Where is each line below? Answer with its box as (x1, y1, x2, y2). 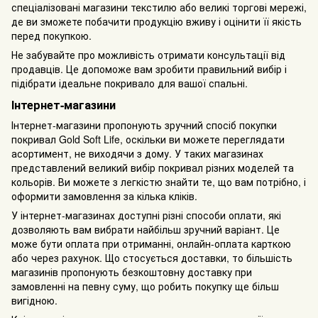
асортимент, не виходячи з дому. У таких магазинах (11, 146, 263, 160)
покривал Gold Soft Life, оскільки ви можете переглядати (11, 131, 285, 146)
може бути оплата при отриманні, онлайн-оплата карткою (11, 236, 291, 251)
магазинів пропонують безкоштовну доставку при (11, 264, 252, 279)
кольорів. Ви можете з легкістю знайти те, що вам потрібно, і (11, 174, 306, 189)
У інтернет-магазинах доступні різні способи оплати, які (11, 207, 281, 222)
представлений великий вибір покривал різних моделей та (11, 160, 294, 175)
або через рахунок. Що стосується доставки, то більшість (11, 250, 292, 265)
